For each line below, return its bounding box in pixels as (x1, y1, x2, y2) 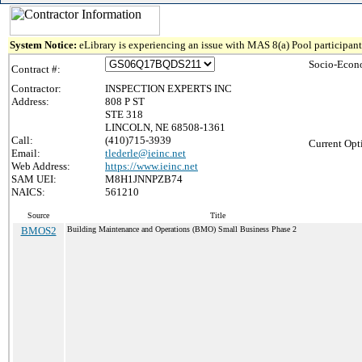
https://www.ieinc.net (105, 160, 198, 172)
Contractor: (11, 82, 61, 95)
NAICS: (11, 186, 45, 198)
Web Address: (11, 160, 70, 172)
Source (27, 211, 49, 220)
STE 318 (105, 108, 143, 120)
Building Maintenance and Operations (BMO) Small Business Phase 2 (67, 225, 297, 234)
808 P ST (105, 95, 145, 107)
